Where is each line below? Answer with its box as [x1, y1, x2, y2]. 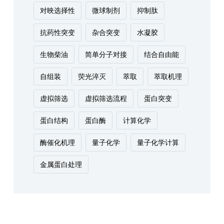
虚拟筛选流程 [84, 94, 127, 103]
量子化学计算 [136, 138, 179, 147]
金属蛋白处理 [39, 160, 82, 169]
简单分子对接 [84, 50, 127, 59]
